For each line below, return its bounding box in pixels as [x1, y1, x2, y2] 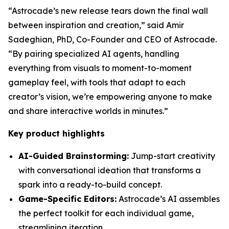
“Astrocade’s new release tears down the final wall [8, 6, 208, 16]
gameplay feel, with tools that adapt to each [8, 77, 186, 87]
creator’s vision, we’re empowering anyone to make [8, 91, 212, 102]
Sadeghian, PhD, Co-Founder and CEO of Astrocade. [8, 34, 217, 44]
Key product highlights [8, 128, 105, 139]
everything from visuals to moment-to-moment [8, 63, 192, 73]
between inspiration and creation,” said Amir [8, 20, 184, 30]
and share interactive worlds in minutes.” [8, 106, 168, 116]
